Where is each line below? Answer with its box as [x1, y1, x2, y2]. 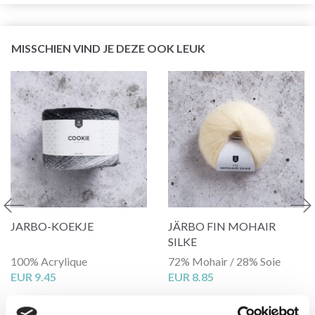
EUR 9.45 [11, 269, 56, 283]
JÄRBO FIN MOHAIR [168, 219, 276, 233]
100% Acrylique [11, 254, 87, 268]
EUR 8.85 [168, 269, 214, 283]
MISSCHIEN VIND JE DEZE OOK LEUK [11, 41, 205, 55]
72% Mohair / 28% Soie [168, 254, 281, 268]
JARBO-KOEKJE [11, 219, 94, 233]
